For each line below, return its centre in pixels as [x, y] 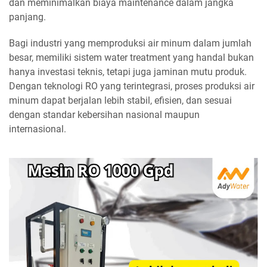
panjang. [27, 17]
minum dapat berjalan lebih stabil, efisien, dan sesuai [120, 100]
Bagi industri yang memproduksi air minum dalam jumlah [130, 43]
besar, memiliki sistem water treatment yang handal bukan [131, 57]
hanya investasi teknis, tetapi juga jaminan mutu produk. [128, 72]
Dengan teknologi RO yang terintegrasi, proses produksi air [132, 86]
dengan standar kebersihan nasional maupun [104, 114]
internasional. [38, 129]
